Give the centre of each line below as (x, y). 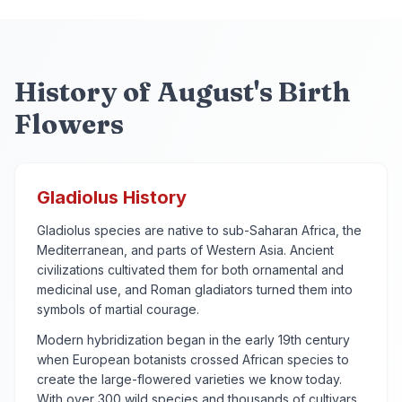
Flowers (69, 124)
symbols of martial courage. (118, 309)
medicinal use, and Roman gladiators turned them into (195, 289)
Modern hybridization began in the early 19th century (193, 340)
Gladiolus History (112, 197)
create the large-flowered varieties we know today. (189, 379)
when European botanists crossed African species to (193, 359)
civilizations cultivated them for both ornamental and (190, 270)
